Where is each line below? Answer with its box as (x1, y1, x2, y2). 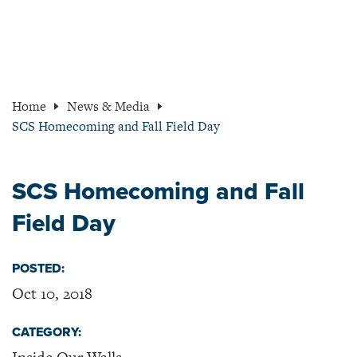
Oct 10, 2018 (12, 282, 92, 304)
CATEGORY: (12, 324, 81, 340)
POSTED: (12, 260, 65, 277)
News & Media (66, 96, 150, 116)
